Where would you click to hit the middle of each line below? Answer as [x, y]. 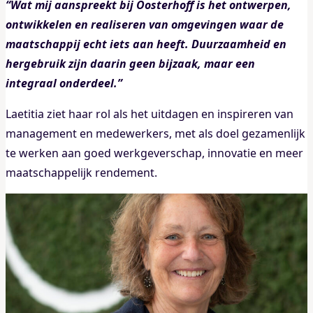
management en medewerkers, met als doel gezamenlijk [155, 133]
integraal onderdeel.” [64, 83]
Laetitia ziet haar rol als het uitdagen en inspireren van [150, 114]
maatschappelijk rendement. [81, 172]
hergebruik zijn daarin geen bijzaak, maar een [130, 63]
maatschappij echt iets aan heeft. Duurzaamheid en [146, 44]
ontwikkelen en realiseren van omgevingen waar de [145, 24]
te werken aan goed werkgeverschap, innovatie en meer [154, 153]
